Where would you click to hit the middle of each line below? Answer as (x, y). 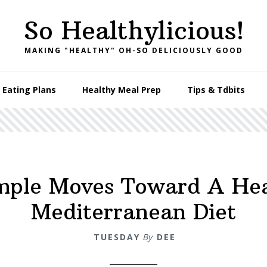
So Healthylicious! (133, 30)
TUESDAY (117, 237)
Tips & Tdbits (216, 90)
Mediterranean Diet (133, 212)
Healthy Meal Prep (121, 90)
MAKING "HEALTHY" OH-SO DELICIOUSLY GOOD (133, 50)
